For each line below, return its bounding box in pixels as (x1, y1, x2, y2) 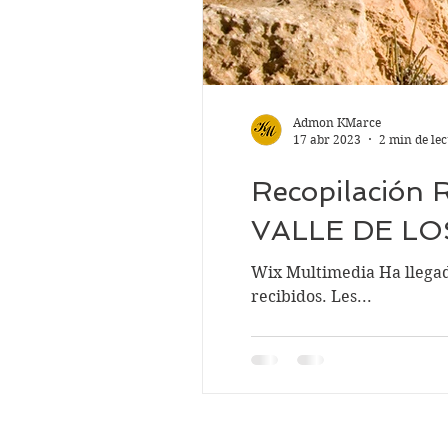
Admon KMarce (293, 114, 381, 130)
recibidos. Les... (251, 286, 372, 306)
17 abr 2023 (293, 131, 361, 147)
